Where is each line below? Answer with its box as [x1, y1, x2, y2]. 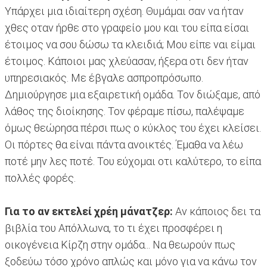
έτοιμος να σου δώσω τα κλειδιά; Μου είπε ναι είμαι [5, 38, 256, 51]
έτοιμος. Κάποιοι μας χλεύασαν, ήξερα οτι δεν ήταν [5, 55, 249, 68]
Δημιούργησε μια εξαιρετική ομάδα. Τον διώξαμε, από [5, 88, 260, 101]
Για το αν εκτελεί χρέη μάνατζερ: [5, 205, 173, 218]
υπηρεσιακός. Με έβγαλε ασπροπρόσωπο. [5, 72, 203, 85]
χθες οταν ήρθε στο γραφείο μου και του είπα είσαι [5, 21, 249, 35]
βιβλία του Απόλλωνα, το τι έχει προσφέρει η [5, 222, 222, 235]
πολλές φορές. [5, 172, 76, 185]
